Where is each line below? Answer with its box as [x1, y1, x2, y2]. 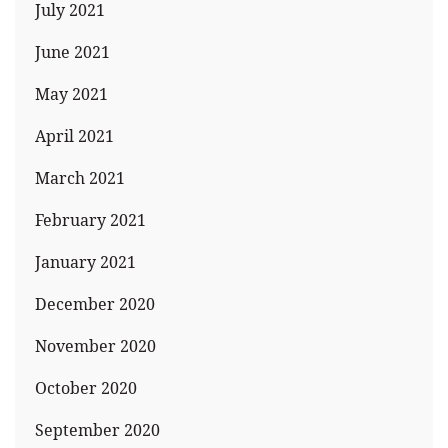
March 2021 [35, 167, 125, 189]
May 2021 [35, 83, 108, 105]
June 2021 [35, 41, 110, 63]
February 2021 [35, 209, 146, 231]
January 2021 [35, 251, 136, 273]
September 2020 [35, 419, 160, 441]
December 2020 [35, 293, 155, 315]
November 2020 [35, 335, 156, 357]
